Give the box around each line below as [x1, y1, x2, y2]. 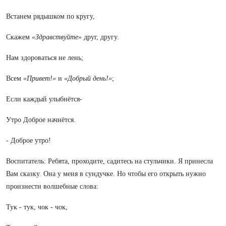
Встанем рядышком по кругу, [6, 13, 95, 20]
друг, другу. [82, 33, 119, 41]
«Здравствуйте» [32, 33, 82, 41]
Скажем [6, 33, 32, 41]
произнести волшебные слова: [6, 183, 98, 190]
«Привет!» [23, 75, 56, 82]
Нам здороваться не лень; [6, 54, 83, 62]
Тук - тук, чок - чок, [6, 203, 68, 211]
